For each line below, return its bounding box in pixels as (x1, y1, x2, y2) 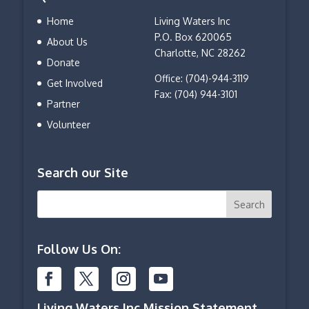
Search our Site (37, 165, 128, 181)
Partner (46, 98, 80, 110)
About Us (46, 36, 88, 48)
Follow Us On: (37, 241, 121, 257)
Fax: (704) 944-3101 (154, 88, 237, 101)
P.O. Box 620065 (154, 31, 232, 43)
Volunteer (46, 119, 90, 131)
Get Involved (46, 77, 103, 90)
